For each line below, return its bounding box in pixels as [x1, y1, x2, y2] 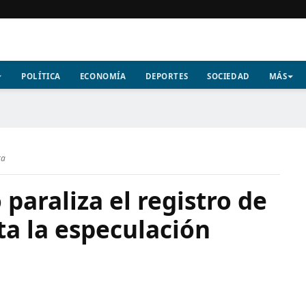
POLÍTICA [21, 71, 61, 81]
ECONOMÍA [79, 71, 126, 81]
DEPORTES [145, 71, 189, 81]
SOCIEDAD [207, 71, 250, 81]
